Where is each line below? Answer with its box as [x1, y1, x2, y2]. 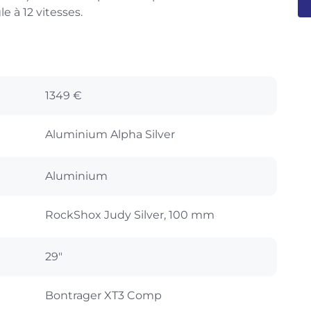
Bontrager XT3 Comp [45, 288, 162, 302]
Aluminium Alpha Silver [45, 127, 175, 141]
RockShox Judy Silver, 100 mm [45, 208, 215, 221]
